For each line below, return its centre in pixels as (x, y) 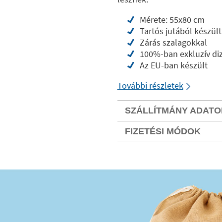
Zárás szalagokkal (173, 42)
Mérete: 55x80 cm (172, 20)
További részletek (150, 85)
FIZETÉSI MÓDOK (163, 131)
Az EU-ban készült (173, 65)
